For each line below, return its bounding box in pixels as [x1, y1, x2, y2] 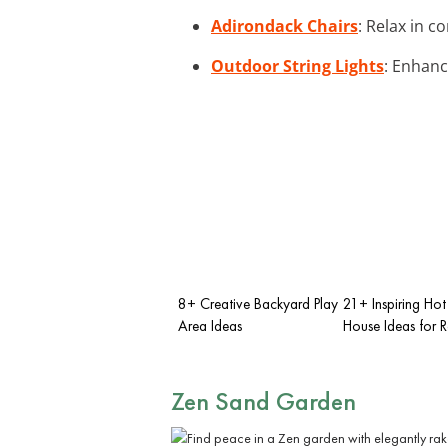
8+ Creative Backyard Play [178, 293, 338, 314]
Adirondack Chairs [211, 14, 358, 37]
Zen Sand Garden [171, 383, 356, 418]
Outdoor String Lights [211, 54, 384, 77]
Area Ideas [178, 315, 242, 336]
